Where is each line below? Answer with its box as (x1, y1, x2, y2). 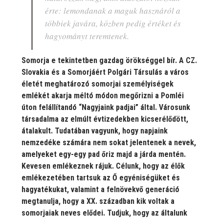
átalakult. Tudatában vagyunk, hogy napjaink (22, 126, 168, 135)
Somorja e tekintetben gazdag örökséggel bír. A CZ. (22, 55, 197, 65)
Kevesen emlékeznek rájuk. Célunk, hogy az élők (22, 161, 185, 171)
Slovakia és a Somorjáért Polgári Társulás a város (22, 67, 189, 77)
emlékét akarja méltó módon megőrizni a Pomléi (22, 90, 184, 100)
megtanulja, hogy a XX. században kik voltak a (22, 196, 175, 206)
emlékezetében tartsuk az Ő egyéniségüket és (22, 173, 180, 182)
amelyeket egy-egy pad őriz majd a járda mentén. (22, 149, 186, 159)
